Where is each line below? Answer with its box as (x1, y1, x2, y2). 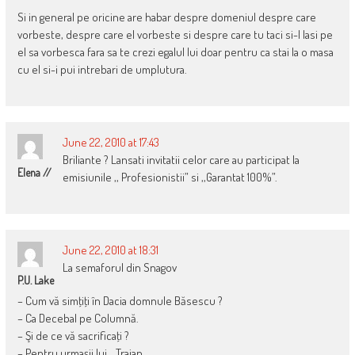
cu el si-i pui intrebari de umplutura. (17, 61, 187, 77)
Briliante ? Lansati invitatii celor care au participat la (62, 151, 300, 167)
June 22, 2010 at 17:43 (62, 134, 159, 150)
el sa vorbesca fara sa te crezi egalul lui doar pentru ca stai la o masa (17, 44, 334, 59)
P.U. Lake (17, 273, 54, 287)
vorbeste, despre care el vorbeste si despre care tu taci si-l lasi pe (17, 26, 333, 42)
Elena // (17, 165, 52, 179)
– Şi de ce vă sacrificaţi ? (17, 327, 129, 343)
